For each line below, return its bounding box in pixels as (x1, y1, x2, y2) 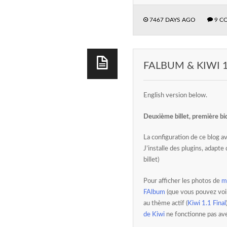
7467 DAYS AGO (148, 16, 196, 23)
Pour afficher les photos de (143, 177, 221, 184)
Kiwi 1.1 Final (187, 200, 226, 207)
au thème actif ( (143, 200, 187, 207)
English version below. (143, 92, 207, 99)
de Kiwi (143, 211, 165, 218)
